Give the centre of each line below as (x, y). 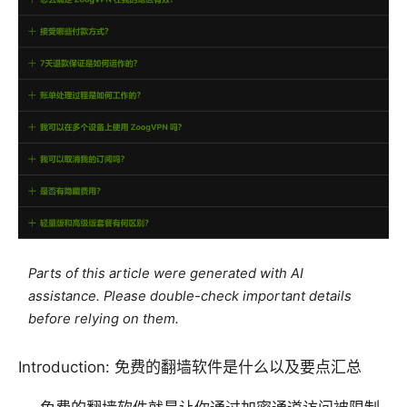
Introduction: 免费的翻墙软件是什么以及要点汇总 (190, 367)
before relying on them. (104, 319)
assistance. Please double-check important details (190, 297)
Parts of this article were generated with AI (166, 274)
